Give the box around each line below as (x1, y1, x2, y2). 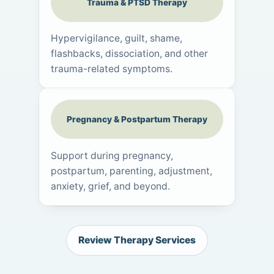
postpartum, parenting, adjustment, (51, 165, 213, 177)
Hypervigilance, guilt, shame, (51, 32, 183, 45)
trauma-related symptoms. (51, 63, 173, 75)
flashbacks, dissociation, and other (51, 48, 209, 60)
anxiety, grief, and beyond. (51, 180, 171, 192)
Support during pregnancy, (51, 149, 174, 161)
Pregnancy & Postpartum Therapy (67, 114, 207, 125)
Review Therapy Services (78, 234, 196, 246)
